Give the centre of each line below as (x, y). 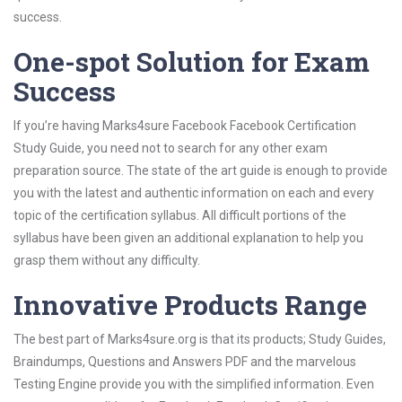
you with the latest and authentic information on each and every (194, 193)
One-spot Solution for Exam (192, 61)
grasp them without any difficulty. (107, 260)
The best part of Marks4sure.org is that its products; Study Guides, (200, 339)
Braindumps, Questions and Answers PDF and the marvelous (185, 362)
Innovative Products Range (190, 305)
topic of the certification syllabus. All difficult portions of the (180, 215)
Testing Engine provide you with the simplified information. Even (194, 384)
